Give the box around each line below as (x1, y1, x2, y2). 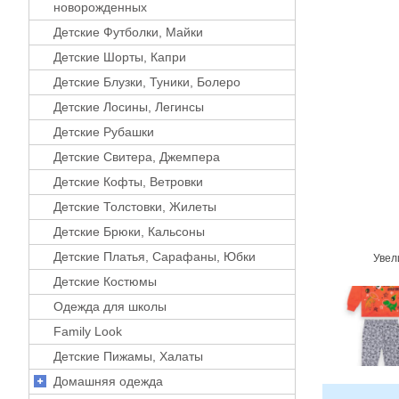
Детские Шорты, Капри (53, 49, 186, 64)
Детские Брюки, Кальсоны (53, 224, 205, 239)
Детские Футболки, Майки (53, 24, 203, 39)
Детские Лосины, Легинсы (53, 99, 204, 114)
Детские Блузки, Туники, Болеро (53, 74, 240, 89)
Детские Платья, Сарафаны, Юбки (53, 248, 256, 264)
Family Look (53, 323, 122, 338)
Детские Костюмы (53, 273, 157, 289)
